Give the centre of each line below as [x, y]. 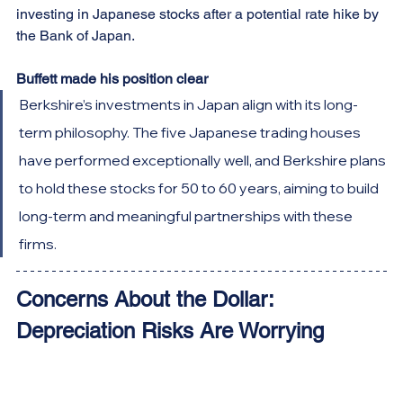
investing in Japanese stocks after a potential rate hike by [199, 13]
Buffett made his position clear [112, 78]
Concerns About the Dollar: [148, 299]
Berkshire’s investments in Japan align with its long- [188, 104]
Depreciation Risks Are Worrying [170, 330]
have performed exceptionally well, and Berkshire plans [204, 160]
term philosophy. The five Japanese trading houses [191, 132]
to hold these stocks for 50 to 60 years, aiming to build [200, 188]
